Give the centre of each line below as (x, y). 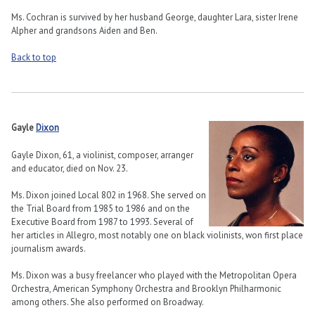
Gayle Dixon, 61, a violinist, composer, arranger (102, 155)
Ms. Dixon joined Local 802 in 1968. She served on (109, 195)
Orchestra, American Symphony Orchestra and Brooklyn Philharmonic (146, 288)
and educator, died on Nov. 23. (70, 168)
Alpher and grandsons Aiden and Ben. (85, 31)
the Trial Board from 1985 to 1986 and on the (101, 208)
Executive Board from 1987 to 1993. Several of (102, 221)
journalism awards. (49, 248)
